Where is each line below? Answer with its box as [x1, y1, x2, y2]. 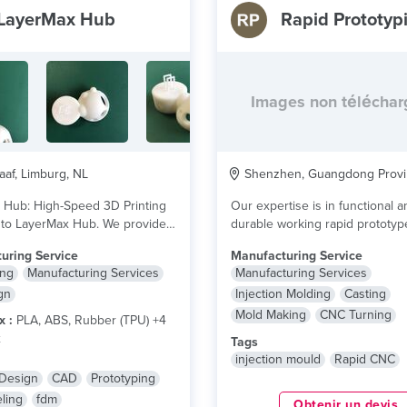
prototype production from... [231, 234, 391, 250]
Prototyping [90, 371, 155, 386]
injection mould [235, 352, 321, 367]
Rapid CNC [334, 352, 395, 367]
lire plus [93, 234, 138, 250]
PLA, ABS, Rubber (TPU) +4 [12, 313, 166, 328]
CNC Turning [320, 307, 392, 323]
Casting [344, 286, 386, 302]
